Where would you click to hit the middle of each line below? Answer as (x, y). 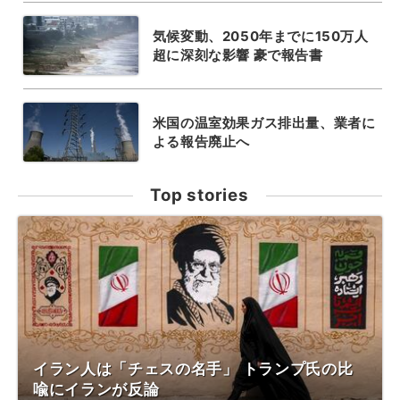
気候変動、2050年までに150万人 (260, 36)
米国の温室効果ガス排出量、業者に (264, 122)
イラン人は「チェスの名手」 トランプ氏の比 (193, 368)
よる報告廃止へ (201, 141)
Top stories (200, 195)
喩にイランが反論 (96, 389)
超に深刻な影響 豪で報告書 (237, 54)
